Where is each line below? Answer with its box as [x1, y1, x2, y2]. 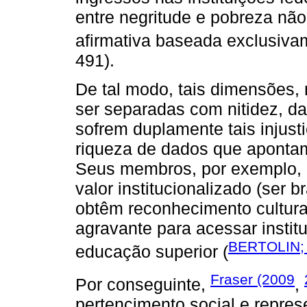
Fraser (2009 [210, 271, 295, 287]
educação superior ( [75, 242, 228, 262]
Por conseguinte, [75, 275, 210, 295]
